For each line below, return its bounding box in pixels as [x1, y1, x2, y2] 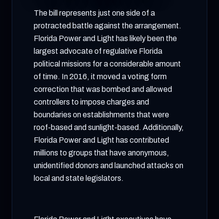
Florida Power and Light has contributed [34, 136, 169, 144]
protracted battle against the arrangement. [34, 22, 181, 30]
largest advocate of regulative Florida [34, 47, 162, 55]
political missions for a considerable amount [34, 60, 181, 68]
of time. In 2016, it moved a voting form [34, 72, 167, 81]
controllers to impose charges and [34, 98, 149, 106]
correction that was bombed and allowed [34, 85, 172, 93]
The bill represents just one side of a [34, 9, 155, 17]
